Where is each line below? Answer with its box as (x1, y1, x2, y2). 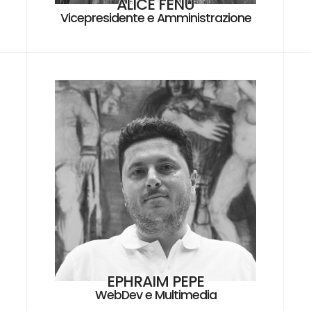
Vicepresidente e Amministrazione (60, 9, 251, 26)
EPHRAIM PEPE (107, 270, 204, 292)
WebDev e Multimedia (94, 286, 217, 303)
